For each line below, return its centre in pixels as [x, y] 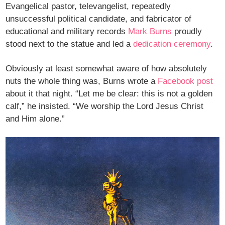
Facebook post [186, 81]
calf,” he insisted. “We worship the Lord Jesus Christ [105, 106]
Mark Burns [150, 31]
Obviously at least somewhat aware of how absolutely [106, 68]
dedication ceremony [172, 44]
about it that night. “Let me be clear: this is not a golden [109, 93]
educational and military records [67, 31]
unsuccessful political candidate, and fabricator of [99, 19]
